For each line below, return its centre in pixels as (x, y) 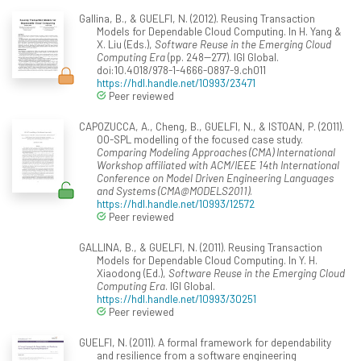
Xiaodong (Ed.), (133, 273)
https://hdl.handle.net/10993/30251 (176, 299)
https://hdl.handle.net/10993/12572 (176, 204)
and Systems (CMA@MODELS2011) (173, 191)
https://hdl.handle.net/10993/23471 (176, 83)
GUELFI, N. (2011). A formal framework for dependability (205, 342)
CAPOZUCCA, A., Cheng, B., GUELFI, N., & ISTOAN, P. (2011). (211, 127)
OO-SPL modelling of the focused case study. (200, 139)
